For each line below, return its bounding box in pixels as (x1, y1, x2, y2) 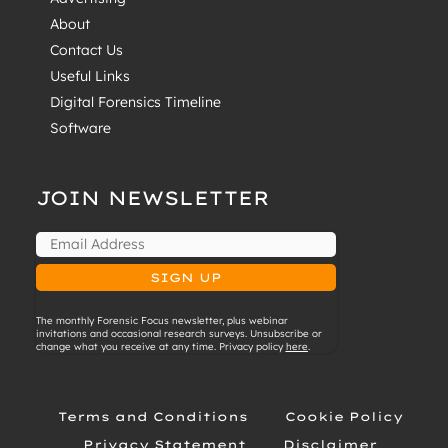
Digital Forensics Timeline (49, 92, 221, 111)
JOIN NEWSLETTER (35, 185, 270, 210)
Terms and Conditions (57, 408, 248, 424)
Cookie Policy (284, 408, 403, 424)
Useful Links (49, 66, 130, 85)
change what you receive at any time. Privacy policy (35, 340, 286, 353)
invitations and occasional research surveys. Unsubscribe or (35, 327, 322, 340)
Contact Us (49, 40, 123, 59)
